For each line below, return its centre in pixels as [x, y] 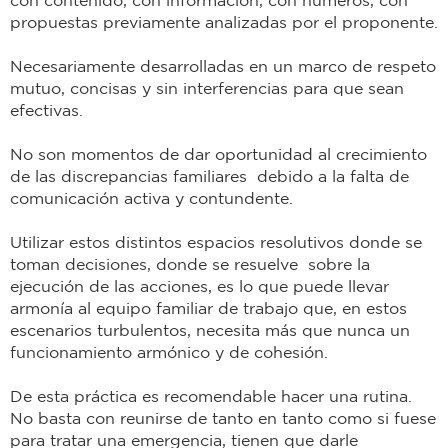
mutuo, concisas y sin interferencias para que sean [207, 88]
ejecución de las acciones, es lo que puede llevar [199, 286]
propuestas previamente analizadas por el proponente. [224, 22]
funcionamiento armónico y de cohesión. [169, 352]
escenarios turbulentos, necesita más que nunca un [210, 330]
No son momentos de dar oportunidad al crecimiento [218, 154]
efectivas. [46, 110]
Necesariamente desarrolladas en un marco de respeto [223, 66]
